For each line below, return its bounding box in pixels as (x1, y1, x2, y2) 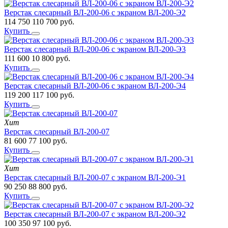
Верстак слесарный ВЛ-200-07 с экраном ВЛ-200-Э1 (4, 173, 186, 182)
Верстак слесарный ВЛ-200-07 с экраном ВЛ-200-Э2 (4, 209, 186, 218)
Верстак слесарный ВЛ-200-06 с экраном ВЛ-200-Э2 (4, 8, 186, 17)
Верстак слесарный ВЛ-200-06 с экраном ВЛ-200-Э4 (4, 81, 186, 90)
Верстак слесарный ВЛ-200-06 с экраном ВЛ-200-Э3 (4, 44, 186, 53)
